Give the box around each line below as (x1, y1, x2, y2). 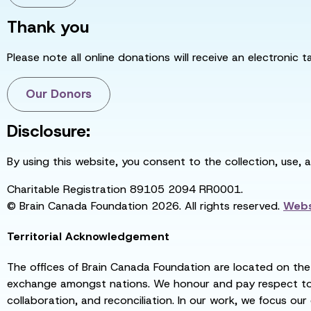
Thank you (7, 15, 89, 38)
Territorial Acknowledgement (7, 228, 169, 244)
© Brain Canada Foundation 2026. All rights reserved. (7, 198, 280, 213)
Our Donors (26, 86, 92, 102)
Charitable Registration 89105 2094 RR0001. (7, 181, 243, 196)
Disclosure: (7, 119, 90, 142)
